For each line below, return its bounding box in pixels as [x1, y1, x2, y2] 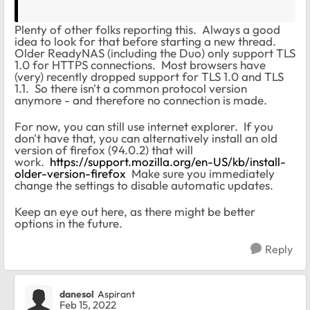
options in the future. [15, 216, 122, 231]
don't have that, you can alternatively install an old [15, 131, 277, 146]
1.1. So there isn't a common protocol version [15, 81, 247, 96]
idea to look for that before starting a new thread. [15, 34, 279, 49]
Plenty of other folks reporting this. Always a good [15, 22, 280, 37]
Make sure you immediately [126, 166, 275, 181]
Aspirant [98, 287, 135, 300]
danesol [60, 287, 94, 300]
